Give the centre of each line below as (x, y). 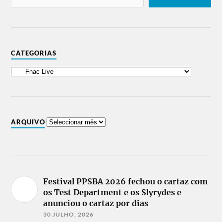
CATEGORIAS (34, 53)
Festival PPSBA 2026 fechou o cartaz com (126, 181)
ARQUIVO (28, 122)
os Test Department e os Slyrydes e (112, 192)
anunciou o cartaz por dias (96, 203)
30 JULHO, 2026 (69, 214)
